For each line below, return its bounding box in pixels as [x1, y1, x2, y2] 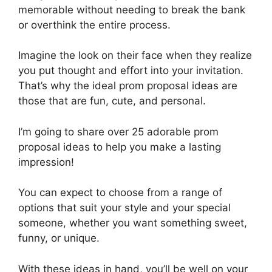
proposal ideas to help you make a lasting [18, 140, 221, 153]
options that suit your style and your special [18, 202, 231, 214]
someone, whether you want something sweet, [18, 217, 247, 229]
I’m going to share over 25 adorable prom [18, 125, 219, 138]
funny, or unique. [18, 232, 100, 244]
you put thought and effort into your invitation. [18, 64, 243, 76]
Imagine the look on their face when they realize [18, 49, 252, 61]
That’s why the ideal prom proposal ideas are [18, 80, 237, 92]
